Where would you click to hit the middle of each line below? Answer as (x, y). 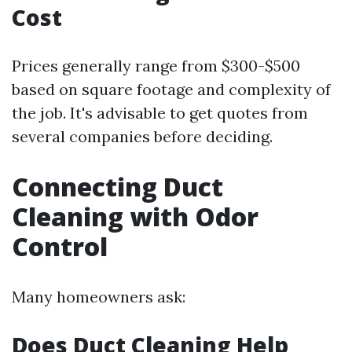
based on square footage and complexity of (171, 89)
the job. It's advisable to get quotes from (160, 113)
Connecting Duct (117, 187)
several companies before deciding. (142, 136)
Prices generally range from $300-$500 (156, 66)
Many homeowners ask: (99, 297)
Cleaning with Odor (135, 216)
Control (60, 246)
